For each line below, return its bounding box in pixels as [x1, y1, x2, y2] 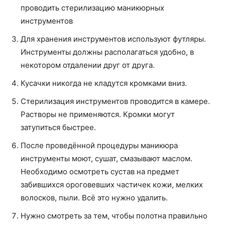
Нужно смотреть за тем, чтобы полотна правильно [21, 210, 207, 220]
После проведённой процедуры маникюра [21, 140, 178, 150]
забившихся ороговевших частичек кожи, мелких [21, 179, 203, 189]
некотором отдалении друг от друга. [21, 60, 155, 70]
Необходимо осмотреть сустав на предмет [21, 166, 179, 176]
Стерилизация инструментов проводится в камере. [21, 96, 210, 106]
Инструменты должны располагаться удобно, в [21, 47, 194, 57]
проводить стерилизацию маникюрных [21, 3, 164, 13]
